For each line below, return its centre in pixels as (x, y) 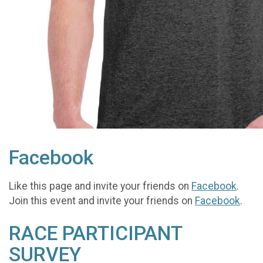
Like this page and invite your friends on (100, 186)
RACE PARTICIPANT (95, 233)
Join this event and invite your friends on (102, 200)
